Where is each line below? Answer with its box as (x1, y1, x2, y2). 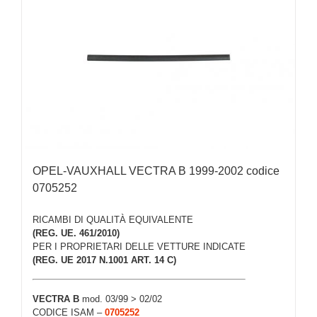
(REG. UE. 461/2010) (33, 227, 120, 238)
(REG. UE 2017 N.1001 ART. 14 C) (33, 254, 176, 265)
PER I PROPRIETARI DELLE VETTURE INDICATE (33, 241, 246, 252)
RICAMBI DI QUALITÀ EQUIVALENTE (33, 214, 193, 225)
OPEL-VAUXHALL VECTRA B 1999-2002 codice (33, 165, 279, 178)
